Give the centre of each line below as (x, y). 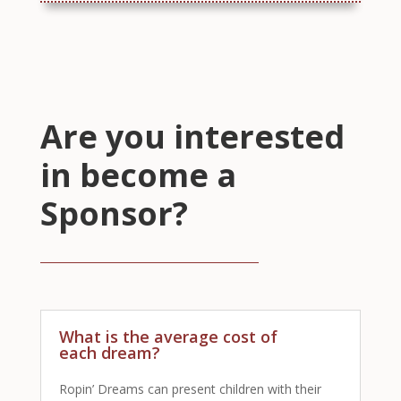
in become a (138, 175)
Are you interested (192, 137)
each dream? (109, 353)
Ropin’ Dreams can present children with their (190, 389)
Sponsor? (114, 214)
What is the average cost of (168, 337)
